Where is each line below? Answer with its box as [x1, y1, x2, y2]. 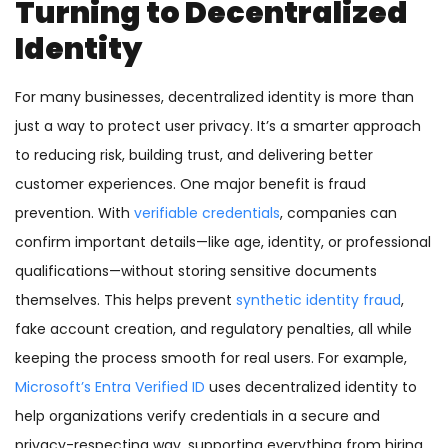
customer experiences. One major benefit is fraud [15, 174, 366, 195]
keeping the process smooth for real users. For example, [15, 348, 407, 369]
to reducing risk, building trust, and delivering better [15, 145, 373, 166]
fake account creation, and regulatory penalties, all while [15, 319, 412, 340]
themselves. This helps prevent [15, 290, 236, 311]
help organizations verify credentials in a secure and [15, 406, 380, 427]
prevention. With [15, 203, 134, 224]
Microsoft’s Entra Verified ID [15, 377, 205, 398]
